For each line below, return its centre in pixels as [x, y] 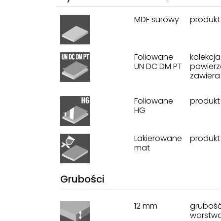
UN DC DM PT [158, 66]
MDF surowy [157, 19]
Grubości [82, 179]
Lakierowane [158, 138]
